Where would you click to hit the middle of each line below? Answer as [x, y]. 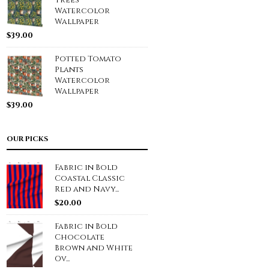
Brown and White [94, 248]
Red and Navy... [87, 189]
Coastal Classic [90, 179]
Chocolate [80, 237]
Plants [69, 70]
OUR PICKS [27, 139]
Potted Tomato [88, 59]
